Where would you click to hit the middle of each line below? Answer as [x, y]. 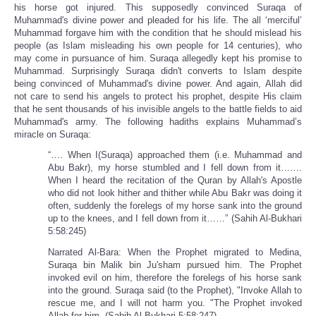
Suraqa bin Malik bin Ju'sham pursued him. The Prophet [175, 265]
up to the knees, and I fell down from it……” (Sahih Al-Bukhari [175, 219]
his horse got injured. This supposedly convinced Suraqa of [158, 7]
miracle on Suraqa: [53, 134]
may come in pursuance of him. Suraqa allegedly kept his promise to [158, 58]
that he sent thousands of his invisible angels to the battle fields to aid [158, 109]
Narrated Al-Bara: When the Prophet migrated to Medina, [175, 252]
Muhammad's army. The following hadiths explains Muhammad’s [158, 121]
